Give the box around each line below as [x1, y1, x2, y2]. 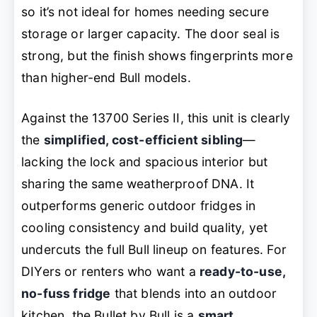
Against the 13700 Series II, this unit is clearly [21, 110, 291, 126]
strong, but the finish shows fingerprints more [21, 47, 293, 63]
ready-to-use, [199, 264, 286, 279]
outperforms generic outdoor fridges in [21, 198, 256, 214]
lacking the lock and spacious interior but [21, 154, 268, 170]
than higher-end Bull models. [21, 69, 191, 85]
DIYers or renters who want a [21, 264, 200, 279]
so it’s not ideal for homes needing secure [21, 4, 270, 19]
